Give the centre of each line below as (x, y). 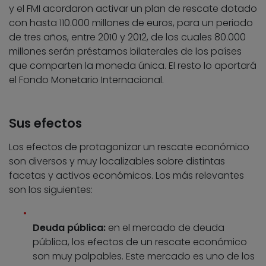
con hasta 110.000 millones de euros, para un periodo (131, 23)
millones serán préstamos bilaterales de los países (125, 52)
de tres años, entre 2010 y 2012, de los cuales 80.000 (127, 37)
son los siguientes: (51, 190)
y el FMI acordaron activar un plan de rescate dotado (133, 9)
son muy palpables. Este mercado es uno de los (144, 256)
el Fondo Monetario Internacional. (86, 80)
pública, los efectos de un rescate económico (140, 242)
